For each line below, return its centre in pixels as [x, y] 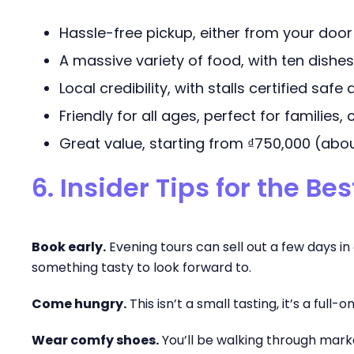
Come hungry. [79, 304]
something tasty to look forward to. [141, 267]
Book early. [69, 247]
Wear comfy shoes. [95, 340]
